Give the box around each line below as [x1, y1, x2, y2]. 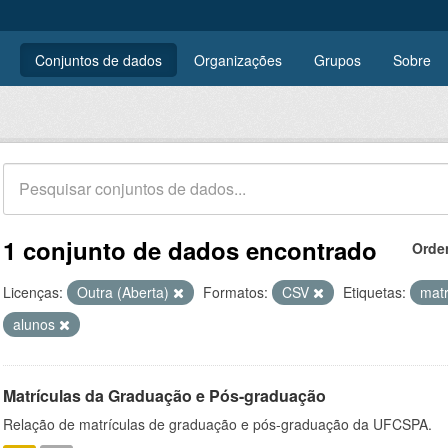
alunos [13, 314, 59, 334]
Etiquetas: [343, 282, 406, 302]
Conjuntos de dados [35, 50, 162, 70]
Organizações [194, 50, 282, 70]
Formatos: [203, 282, 268, 302]
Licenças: [3, 282, 63, 302]
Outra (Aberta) [77, 282, 173, 302]
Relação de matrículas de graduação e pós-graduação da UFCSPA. [3, 414, 432, 434]
